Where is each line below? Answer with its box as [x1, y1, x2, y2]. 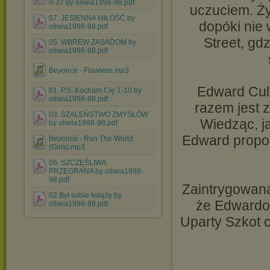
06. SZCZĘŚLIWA [49, 159, 106, 167]
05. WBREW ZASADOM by [49, 38, 136, 46]
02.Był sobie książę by [49, 191, 122, 199]
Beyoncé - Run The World [49, 134, 133, 143]
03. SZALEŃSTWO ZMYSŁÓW [49, 110, 148, 119]
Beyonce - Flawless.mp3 [49, 66, 129, 75]
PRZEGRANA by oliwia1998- [49, 167, 143, 175]
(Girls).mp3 [49, 143, 85, 151]
